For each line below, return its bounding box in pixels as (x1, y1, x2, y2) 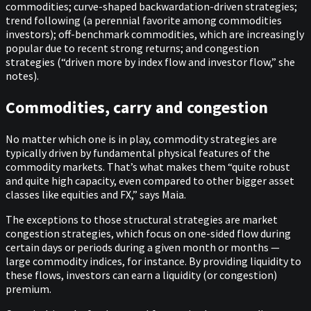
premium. (6, 281, 53, 296)
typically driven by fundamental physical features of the (6, 145, 270, 160)
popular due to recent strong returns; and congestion (6, 40, 259, 55)
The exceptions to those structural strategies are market (6, 212, 278, 226)
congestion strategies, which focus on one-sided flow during (6, 226, 291, 240)
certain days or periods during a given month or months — (6, 239, 280, 254)
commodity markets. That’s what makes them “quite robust (6, 159, 290, 174)
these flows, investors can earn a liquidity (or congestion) (6, 267, 277, 282)
